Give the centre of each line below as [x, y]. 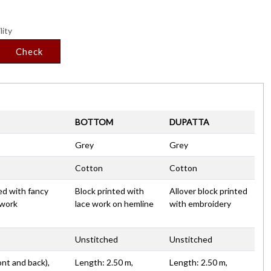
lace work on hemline [114, 203]
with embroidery [200, 203]
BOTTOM [94, 122]
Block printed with [109, 191]
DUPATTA [189, 122]
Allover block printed [208, 191]
